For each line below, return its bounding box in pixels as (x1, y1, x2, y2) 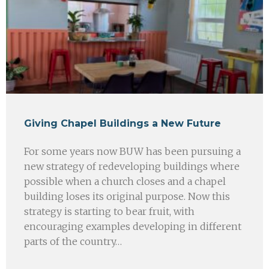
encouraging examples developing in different (24, 220, 241, 232)
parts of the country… (24, 235, 122, 247)
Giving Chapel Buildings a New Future (24, 117, 221, 129)
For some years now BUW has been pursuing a (24, 145, 241, 157)
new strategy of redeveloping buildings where (24, 160, 240, 172)
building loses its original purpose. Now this (24, 190, 230, 202)
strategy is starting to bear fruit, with (24, 205, 195, 217)
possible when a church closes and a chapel (24, 175, 226, 187)
